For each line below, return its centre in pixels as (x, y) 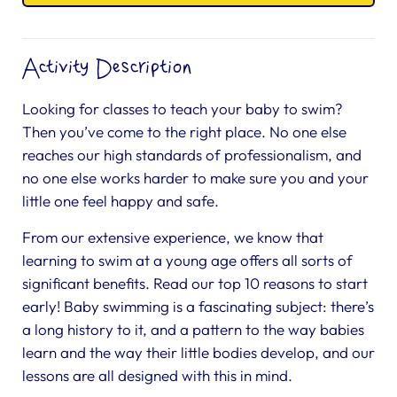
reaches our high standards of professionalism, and (192, 155)
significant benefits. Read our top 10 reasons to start (195, 283)
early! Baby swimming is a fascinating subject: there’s (198, 306)
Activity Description (107, 68)
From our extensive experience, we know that (173, 237)
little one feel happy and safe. (121, 201)
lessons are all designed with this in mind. (157, 375)
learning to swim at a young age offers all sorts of (187, 260)
